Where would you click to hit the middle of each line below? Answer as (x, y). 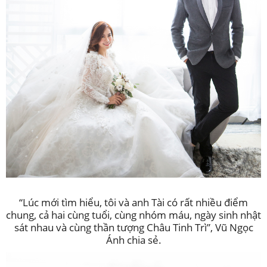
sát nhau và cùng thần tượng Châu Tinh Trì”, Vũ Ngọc (133, 227)
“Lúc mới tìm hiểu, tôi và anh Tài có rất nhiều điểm (133, 202)
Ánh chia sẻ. (133, 240)
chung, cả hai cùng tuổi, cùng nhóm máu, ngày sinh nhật (133, 215)
